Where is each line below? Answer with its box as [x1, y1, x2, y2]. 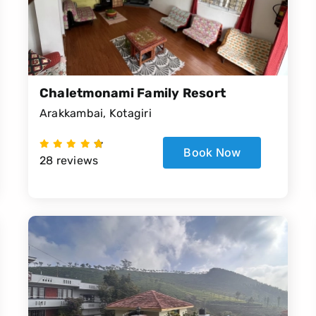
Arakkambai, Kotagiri [39, 107, 152, 121]
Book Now [183, 145, 241, 160]
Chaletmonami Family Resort [39, 85, 226, 102]
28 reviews [39, 154, 99, 168]
